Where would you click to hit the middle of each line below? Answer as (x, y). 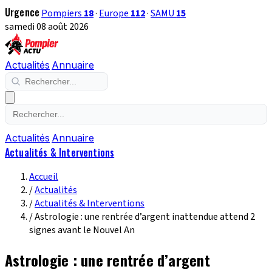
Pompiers (63, 13)
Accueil (44, 177)
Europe (115, 13)
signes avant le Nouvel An (82, 230)
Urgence (22, 12)
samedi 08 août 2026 (47, 27)
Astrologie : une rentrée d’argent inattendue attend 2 (145, 217)
